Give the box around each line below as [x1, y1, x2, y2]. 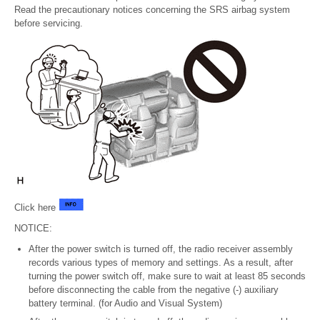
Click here [14, 202, 59, 214]
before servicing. [14, 18, 83, 29]
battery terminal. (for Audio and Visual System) [29, 298, 222, 309]
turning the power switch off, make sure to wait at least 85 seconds [29, 271, 306, 282]
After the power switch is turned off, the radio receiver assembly [29, 244, 293, 255]
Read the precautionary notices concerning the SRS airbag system [14, 4, 290, 16]
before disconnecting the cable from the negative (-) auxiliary [29, 284, 279, 296]
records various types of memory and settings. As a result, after [29, 257, 293, 269]
